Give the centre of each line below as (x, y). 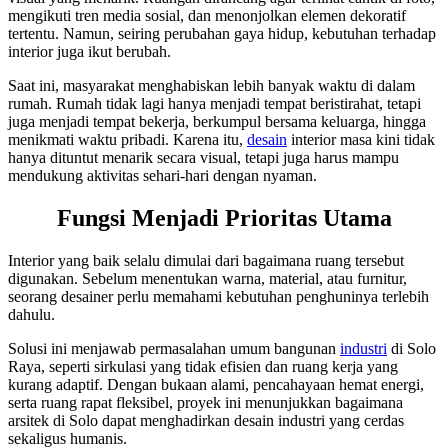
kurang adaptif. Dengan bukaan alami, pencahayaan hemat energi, (216, 385)
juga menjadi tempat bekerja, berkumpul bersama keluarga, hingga (217, 122)
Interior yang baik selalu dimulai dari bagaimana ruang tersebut (206, 261)
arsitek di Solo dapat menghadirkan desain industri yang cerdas (206, 421)
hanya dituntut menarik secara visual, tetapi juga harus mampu (203, 158)
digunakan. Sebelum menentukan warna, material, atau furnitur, (207, 279)
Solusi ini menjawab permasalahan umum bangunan (174, 349)
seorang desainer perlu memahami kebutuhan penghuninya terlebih (218, 297)
